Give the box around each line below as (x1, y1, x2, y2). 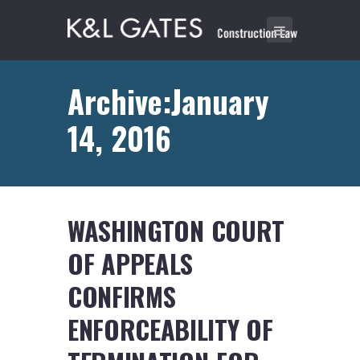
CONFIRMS (67, 277, 176, 316)
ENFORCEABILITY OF (67, 310, 273, 349)
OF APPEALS (67, 244, 194, 283)
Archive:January (67, 77, 269, 124)
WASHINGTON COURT (67, 211, 285, 250)
